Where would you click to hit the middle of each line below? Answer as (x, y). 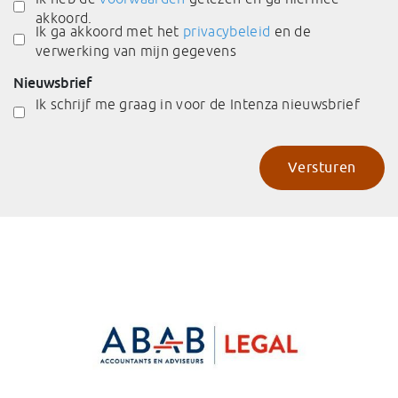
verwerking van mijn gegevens (136, 51)
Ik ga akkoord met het (110, 32)
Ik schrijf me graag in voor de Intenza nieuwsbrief (198, 104)
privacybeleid (227, 32)
